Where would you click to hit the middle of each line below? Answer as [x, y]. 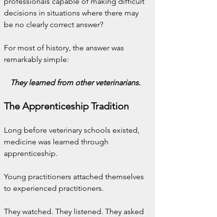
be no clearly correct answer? [54, 24]
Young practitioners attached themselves [75, 177]
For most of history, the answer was [65, 48]
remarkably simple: [36, 59]
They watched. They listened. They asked [75, 211]
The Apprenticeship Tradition [66, 106]
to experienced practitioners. [54, 188]
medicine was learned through [57, 142]
